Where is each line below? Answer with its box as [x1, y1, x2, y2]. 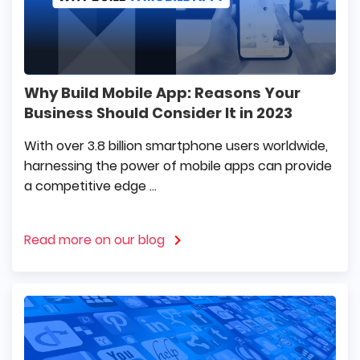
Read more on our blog [24, 231, 165, 250]
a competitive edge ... [24, 177, 157, 196]
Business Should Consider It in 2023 [24, 103, 292, 124]
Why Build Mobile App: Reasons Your [24, 83, 301, 104]
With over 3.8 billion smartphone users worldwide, [24, 137, 328, 156]
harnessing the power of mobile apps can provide [24, 157, 332, 176]
